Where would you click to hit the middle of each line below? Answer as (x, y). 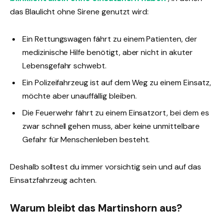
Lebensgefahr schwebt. (64, 65)
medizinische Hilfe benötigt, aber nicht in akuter (108, 52)
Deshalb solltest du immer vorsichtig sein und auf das (106, 167)
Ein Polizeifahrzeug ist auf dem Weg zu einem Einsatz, (117, 82)
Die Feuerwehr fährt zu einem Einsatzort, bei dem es (116, 112)
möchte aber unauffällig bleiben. (80, 96)
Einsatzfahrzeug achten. (53, 180)
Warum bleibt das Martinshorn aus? (96, 208)
